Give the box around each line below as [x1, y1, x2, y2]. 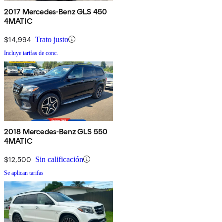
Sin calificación [35, 155, 83, 164]
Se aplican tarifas [4, 169, 44, 176]
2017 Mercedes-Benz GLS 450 [4, 6, 108, 16]
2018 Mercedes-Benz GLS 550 [4, 126, 108, 136]
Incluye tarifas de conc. [4, 49, 58, 56]
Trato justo [35, 35, 68, 44]
